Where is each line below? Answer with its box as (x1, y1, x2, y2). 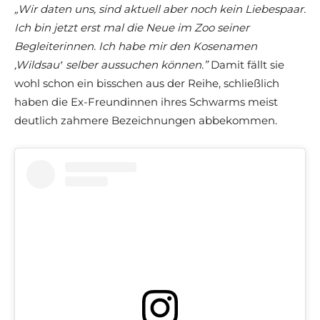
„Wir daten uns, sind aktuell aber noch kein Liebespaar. (14, 2, 306, 16)
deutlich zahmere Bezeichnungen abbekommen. (14, 114, 277, 128)
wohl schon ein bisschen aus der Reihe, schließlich (14, 76, 279, 91)
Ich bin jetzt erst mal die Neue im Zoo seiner (14, 21, 249, 35)
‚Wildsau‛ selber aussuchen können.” (14, 58, 208, 72)
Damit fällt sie (208, 58, 284, 72)
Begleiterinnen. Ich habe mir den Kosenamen (14, 39, 257, 54)
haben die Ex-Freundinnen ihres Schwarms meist (14, 95, 278, 109)
